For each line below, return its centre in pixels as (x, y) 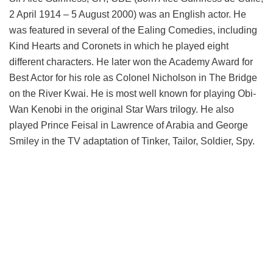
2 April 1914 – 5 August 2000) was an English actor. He (128, 14)
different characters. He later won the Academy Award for (131, 62)
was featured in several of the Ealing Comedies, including (133, 30)
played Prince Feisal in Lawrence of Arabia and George (129, 125)
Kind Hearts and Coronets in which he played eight (119, 46)
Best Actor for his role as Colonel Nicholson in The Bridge (133, 78)
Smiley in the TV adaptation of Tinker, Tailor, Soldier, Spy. (132, 141)
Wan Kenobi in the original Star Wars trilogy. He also (122, 109)
